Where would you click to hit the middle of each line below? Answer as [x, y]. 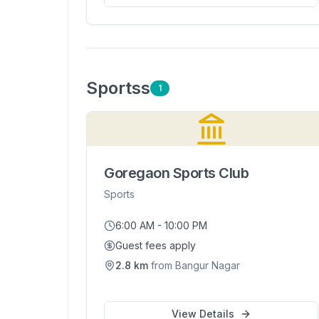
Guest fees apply [156, 245]
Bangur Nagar [208, 265]
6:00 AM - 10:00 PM [161, 225]
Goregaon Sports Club [176, 173]
